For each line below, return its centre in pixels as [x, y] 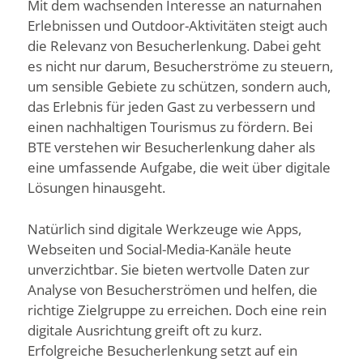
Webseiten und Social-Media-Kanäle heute [160, 249]
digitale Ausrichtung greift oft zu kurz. [145, 330]
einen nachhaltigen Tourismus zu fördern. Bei [170, 127]
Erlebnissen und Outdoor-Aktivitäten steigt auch [177, 26]
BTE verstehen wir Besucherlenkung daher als [171, 147]
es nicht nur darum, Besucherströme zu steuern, [180, 66]
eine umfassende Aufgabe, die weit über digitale [179, 168]
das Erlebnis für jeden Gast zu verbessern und [171, 107]
